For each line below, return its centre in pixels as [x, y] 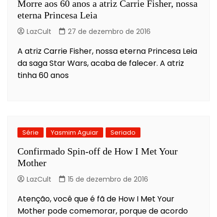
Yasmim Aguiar [75, 132]
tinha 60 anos [43, 75]
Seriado [123, 132]
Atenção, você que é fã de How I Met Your [96, 199]
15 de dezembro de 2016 [108, 179]
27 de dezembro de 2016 [109, 31]
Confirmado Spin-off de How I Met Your [98, 151]
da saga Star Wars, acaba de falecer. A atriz [101, 63]
